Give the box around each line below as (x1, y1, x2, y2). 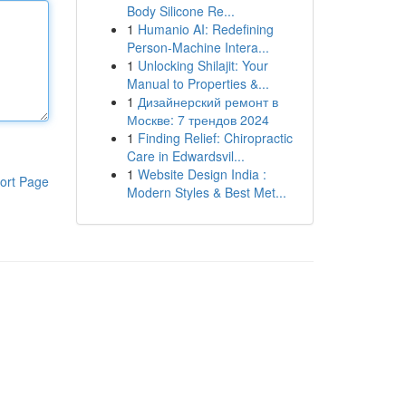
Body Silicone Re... (126, 2, 235, 20)
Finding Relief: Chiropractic (137, 129, 293, 147)
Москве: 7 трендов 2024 (126, 111, 269, 129)
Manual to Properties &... (126, 74, 269, 92)
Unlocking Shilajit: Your (137, 56, 268, 74)
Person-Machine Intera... (126, 38, 269, 56)
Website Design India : (137, 165, 266, 183)
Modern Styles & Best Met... (126, 183, 286, 201)
